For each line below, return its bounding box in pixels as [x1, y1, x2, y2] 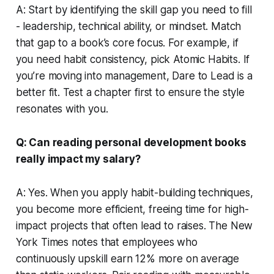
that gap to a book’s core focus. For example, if [15, 36, 239, 49]
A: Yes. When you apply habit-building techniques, [15, 186, 253, 199]
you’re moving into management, [15, 69, 172, 82]
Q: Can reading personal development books [15, 136, 246, 149]
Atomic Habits [173, 53, 238, 65]
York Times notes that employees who [15, 235, 198, 248]
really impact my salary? [15, 152, 141, 165]
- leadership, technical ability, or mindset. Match [15, 20, 242, 32]
